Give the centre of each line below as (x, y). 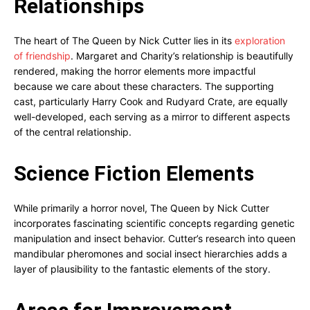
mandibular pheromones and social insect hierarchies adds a (151, 254)
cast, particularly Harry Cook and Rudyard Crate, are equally (151, 101)
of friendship (42, 56)
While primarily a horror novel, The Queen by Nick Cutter (142, 208)
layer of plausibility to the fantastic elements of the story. (142, 269)
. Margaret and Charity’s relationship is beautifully (182, 56)
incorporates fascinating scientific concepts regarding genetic (154, 223)
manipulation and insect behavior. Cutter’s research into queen (155, 238)
